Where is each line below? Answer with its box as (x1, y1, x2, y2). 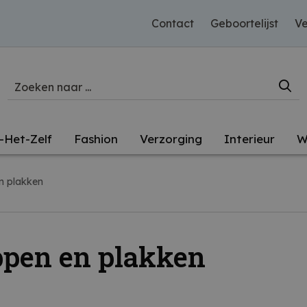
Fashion (74, 132, 118, 146)
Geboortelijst (210, 16, 278, 30)
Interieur (224, 132, 275, 146)
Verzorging (140, 132, 202, 146)
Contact (151, 16, 194, 30)
